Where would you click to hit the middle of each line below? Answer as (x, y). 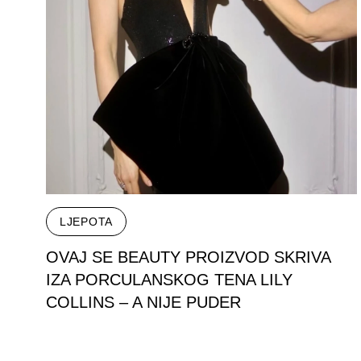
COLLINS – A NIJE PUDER (143, 302)
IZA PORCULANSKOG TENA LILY (169, 280)
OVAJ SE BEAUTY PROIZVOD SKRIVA (189, 257)
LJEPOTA (86, 222)
